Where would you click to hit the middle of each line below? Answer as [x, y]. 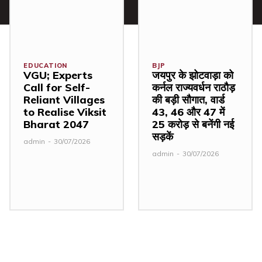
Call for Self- [57, 88]
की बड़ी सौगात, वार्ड [188, 100]
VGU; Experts [58, 75]
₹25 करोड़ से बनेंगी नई [193, 125]
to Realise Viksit [65, 112]
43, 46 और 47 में [188, 112]
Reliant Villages [64, 100]
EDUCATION [46, 66]
